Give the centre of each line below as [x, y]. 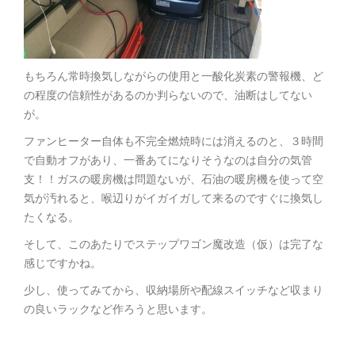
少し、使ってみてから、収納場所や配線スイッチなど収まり [174, 290]
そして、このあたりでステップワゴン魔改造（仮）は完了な [174, 244]
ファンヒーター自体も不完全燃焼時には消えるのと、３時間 [174, 141]
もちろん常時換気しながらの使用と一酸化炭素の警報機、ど [174, 76]
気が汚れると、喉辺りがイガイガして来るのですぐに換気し [174, 198]
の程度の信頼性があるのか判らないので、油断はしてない [168, 95]
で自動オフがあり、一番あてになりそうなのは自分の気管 [168, 160]
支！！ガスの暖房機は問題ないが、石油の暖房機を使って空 [174, 179]
